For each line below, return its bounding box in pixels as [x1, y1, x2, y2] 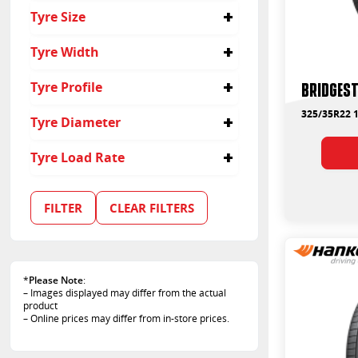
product [23, 299, 58, 312]
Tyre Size [30, 7, 86, 26]
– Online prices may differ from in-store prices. [23, 312, 229, 325]
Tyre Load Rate [30, 148, 125, 166]
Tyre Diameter [30, 113, 121, 131]
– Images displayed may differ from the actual [23, 286, 226, 300]
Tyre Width [30, 42, 99, 61]
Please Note [29, 273, 83, 287]
